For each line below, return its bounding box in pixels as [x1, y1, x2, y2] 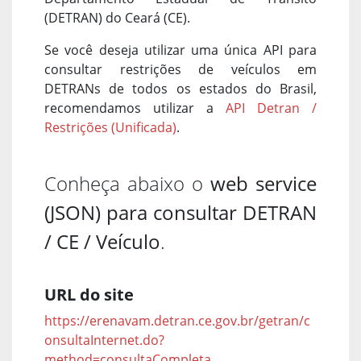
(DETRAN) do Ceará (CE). [44, 8, 190, 27]
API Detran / [226, 98, 317, 117]
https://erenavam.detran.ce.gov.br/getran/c [44, 311, 310, 330]
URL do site [44, 283, 134, 305]
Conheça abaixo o [44, 169, 210, 197]
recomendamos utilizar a [44, 98, 226, 117]
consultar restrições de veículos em [44, 60, 317, 78]
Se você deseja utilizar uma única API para [44, 40, 317, 59]
